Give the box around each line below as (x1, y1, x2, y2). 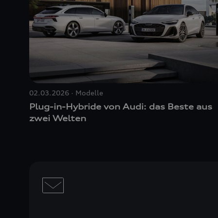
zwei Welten (29, 113, 86, 123)
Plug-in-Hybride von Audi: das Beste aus (29, 102, 212, 111)
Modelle (75, 89, 103, 97)
